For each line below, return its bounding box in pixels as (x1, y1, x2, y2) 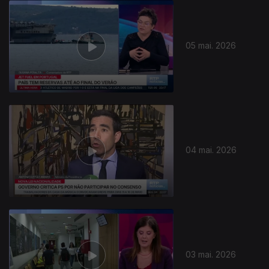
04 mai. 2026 (186, 144, 237, 155)
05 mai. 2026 (186, 40, 237, 50)
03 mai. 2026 (186, 249, 237, 259)
